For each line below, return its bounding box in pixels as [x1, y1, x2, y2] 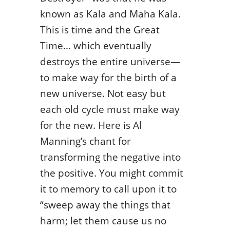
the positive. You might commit [40, 165, 183, 180]
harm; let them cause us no [40, 213, 166, 227]
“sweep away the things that [40, 197, 170, 212]
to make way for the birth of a [40, 70, 177, 84]
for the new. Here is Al [40, 118, 142, 132]
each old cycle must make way [40, 102, 180, 116]
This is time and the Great [40, 22, 160, 36]
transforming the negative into [40, 149, 181, 164]
